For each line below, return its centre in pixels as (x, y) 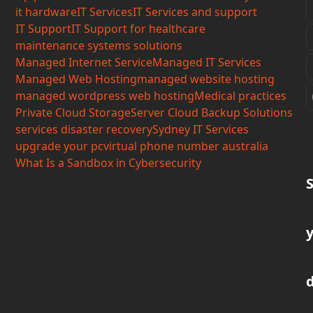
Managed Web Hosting (77, 79)
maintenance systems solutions (99, 46)
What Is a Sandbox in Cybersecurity (109, 163)
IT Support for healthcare (139, 29)
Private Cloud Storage (73, 113)
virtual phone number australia (186, 146)
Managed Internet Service (84, 63)
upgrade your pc (60, 146)
